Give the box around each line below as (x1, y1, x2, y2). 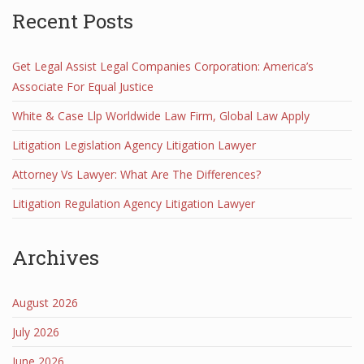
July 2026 (12, 324, 59, 340)
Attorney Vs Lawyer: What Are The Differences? (12, 167, 261, 182)
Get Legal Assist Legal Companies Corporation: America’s (12, 58, 314, 74)
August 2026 (12, 295, 78, 310)
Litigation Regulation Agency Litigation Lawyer (12, 196, 255, 211)
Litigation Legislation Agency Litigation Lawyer (12, 137, 256, 153)
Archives (12, 244, 99, 271)
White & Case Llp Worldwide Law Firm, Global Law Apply (12, 108, 310, 123)
